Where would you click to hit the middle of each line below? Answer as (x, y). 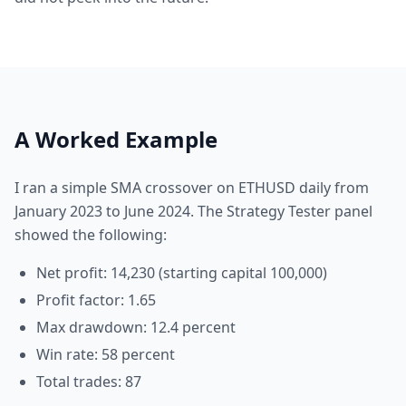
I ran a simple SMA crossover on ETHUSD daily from (192, 188)
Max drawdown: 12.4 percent (136, 327)
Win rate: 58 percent (106, 354)
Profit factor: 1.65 (96, 300)
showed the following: (91, 235)
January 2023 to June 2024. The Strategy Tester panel (193, 211)
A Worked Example (116, 139)
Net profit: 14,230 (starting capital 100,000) (182, 273)
